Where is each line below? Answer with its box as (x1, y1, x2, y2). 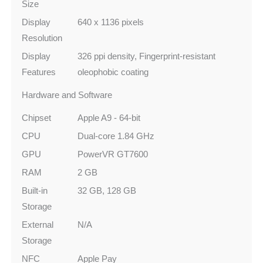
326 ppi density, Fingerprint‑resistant (77, 51, 215, 62)
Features (22, 67, 56, 77)
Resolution (22, 33, 62, 43)
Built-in (22, 186, 48, 196)
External (22, 220, 53, 230)
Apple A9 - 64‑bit (77, 113, 140, 123)
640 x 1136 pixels (77, 17, 144, 28)
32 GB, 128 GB (77, 186, 136, 196)
